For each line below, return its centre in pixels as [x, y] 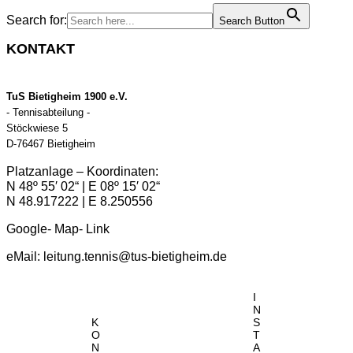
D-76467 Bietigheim [51, 143]
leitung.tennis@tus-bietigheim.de [135, 256]
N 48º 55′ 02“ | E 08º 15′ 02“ [83, 186]
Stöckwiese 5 [37, 128]
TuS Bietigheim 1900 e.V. [67, 96]
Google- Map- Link [58, 229]
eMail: [25, 256]
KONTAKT [41, 48]
